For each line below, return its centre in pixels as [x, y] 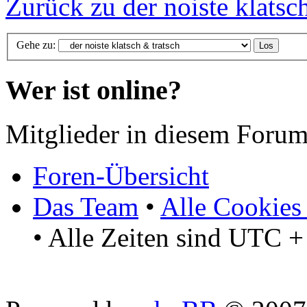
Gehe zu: [36, 45]
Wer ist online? [94, 90]
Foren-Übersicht [121, 176]
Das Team [86, 207]
